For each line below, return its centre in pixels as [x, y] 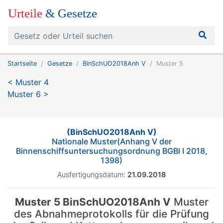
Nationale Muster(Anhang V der [111, 141]
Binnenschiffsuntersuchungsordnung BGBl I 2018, [111, 151]
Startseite [22, 63]
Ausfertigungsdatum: [91, 174]
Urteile [27, 13]
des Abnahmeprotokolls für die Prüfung [111, 214]
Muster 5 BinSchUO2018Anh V [93, 202]
